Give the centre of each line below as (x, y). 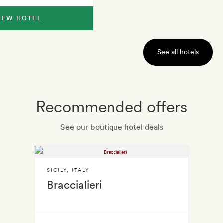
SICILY (57, 170)
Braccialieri (74, 185)
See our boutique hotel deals (111, 127)
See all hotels (178, 52)
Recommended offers (111, 106)
